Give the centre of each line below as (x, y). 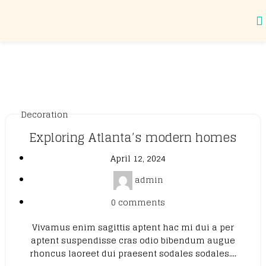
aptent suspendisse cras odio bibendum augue (133, 240)
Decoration (45, 114)
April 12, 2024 (138, 158)
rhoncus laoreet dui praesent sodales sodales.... (133, 253)
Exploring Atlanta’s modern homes (133, 138)
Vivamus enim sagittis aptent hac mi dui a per (133, 227)
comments (142, 202)
